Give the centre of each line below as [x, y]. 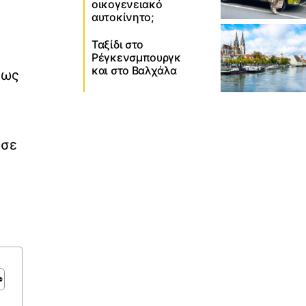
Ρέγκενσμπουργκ [136, 57]
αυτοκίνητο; [123, 17]
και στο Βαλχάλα [134, 70]
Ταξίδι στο [117, 44]
